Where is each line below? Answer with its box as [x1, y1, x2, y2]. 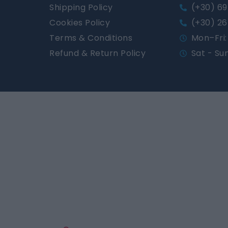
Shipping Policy [49, 2, 113, 14]
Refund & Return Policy [49, 47, 146, 60]
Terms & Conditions [49, 32, 132, 44]
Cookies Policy [49, 17, 110, 29]
